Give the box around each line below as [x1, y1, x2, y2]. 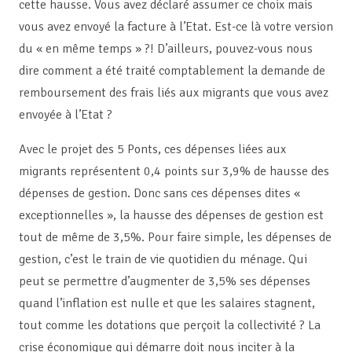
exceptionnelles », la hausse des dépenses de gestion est [19, 207, 324, 224]
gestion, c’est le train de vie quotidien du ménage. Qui [19, 251, 307, 268]
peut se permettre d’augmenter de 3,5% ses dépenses [19, 273, 310, 290]
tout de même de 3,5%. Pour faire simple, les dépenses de [19, 229, 332, 246]
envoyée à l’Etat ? [19, 107, 112, 123]
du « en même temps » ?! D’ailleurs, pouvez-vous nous [19, 41, 313, 57]
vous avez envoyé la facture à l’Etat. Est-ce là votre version [19, 19, 333, 35]
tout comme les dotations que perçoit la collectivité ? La [19, 317, 321, 334]
